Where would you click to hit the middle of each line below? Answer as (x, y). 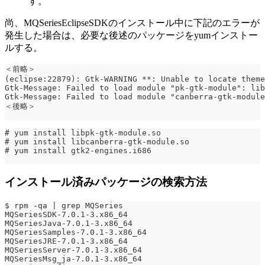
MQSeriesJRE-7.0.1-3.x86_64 (66, 241)
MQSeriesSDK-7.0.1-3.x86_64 (66, 215)
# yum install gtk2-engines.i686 (78, 150)
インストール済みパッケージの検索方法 (106, 182)
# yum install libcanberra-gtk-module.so (97, 141)
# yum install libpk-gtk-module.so (83, 132)
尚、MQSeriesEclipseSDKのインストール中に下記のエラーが (132, 22)
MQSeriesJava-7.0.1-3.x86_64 (69, 224)
